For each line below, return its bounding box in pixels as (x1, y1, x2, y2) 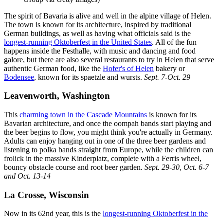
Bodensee (4, 73, 34, 81)
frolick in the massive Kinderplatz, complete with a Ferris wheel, (4, 154, 201, 163)
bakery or (154, 64, 185, 73)
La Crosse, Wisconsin (4, 189, 89, 200)
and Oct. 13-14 (4, 172, 51, 181)
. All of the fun (152, 37, 197, 46)
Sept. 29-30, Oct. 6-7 (145, 163, 209, 172)
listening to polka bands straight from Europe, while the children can (4, 145, 213, 154)
